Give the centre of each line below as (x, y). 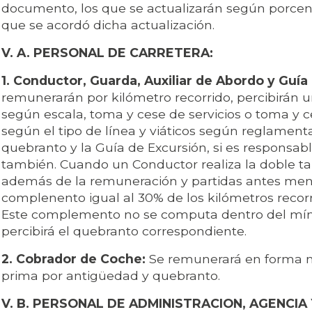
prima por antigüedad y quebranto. (111, 276)
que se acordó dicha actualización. (108, 25)
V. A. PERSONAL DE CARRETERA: (107, 53)
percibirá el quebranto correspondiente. (124, 231)
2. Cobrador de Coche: (73, 259)
